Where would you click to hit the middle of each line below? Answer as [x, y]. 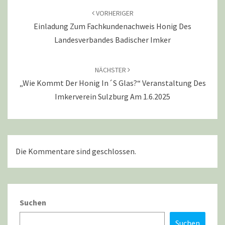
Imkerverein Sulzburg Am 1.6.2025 [113, 96]
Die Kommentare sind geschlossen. [76, 151]
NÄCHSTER [111, 70]
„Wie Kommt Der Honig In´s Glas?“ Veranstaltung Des [113, 83]
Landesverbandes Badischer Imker [113, 40]
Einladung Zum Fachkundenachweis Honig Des [113, 26]
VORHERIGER [114, 13]
